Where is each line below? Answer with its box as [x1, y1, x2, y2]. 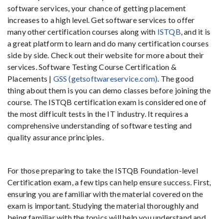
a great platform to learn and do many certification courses [7, 39, 209, 48]
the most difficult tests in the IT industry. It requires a [7, 109, 189, 118]
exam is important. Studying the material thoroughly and [7, 201, 199, 210]
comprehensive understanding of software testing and [7, 121, 192, 130]
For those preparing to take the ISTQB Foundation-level [7, 166, 198, 175]
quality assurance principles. [7, 132, 104, 142]
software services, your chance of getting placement [7, 3, 186, 13]
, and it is [180, 27, 211, 36]
